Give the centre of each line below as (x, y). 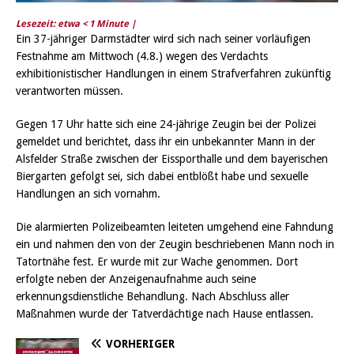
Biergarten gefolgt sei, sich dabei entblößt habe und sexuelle (162, 176)
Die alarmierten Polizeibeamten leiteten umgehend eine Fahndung (175, 226)
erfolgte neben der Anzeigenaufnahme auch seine (136, 279)
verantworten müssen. (70, 90)
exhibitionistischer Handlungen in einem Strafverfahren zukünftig (173, 73)
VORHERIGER (140, 343)
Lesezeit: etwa (49, 23)
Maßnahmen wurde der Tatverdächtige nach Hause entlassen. (165, 313)
